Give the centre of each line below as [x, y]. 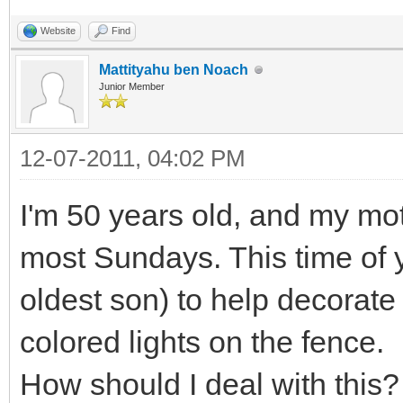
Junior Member [132, 86]
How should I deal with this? [210, 384]
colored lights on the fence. [202, 342]
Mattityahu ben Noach [174, 70]
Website [58, 31]
